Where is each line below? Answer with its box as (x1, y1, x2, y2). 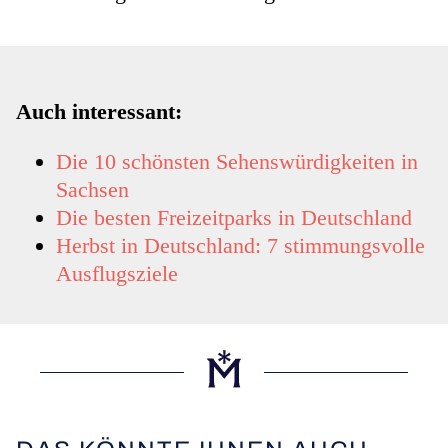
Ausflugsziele (56, 261, 178, 287)
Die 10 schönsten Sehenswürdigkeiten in (56, 149, 418, 175)
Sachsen (56, 177, 129, 203)
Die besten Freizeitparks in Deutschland (56, 205, 412, 231)
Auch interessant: (16, 99, 188, 125)
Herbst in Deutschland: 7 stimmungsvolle (56, 233, 425, 259)
